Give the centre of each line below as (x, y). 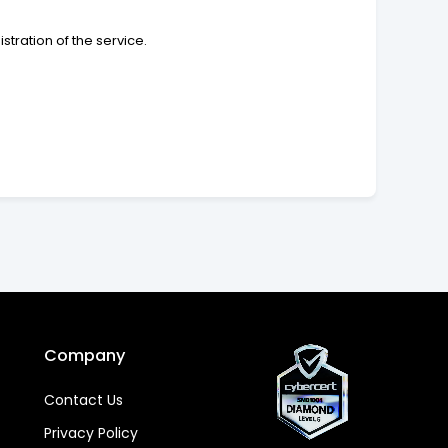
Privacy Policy (91, 432)
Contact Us (84, 400)
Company (85, 355)
